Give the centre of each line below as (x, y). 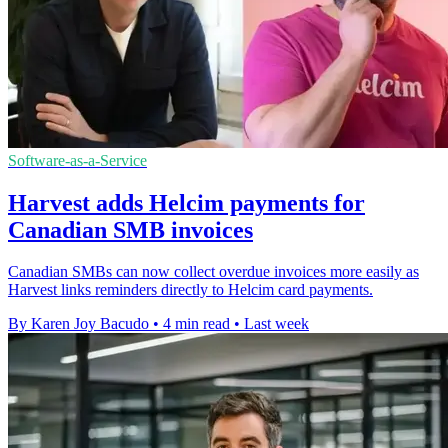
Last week (276, 324)
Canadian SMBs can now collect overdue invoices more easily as (213, 272)
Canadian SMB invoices (130, 229)
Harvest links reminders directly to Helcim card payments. (190, 290)
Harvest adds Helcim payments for (186, 202)
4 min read (196, 324)
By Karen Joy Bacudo (78, 324)
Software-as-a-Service (77, 160)
